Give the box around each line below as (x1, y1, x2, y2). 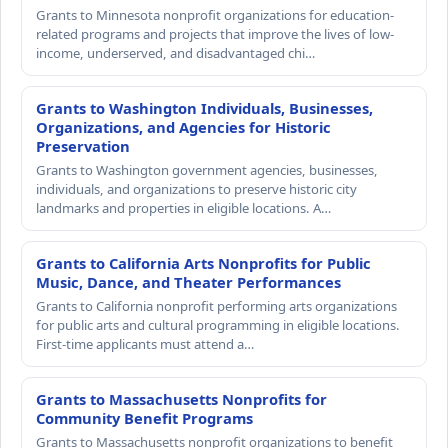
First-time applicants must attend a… (36, 334, 254, 353)
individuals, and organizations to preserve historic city (36, 179, 357, 198)
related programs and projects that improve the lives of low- (36, 24, 394, 43)
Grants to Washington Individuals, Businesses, (36, 97, 373, 118)
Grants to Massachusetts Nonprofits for (36, 388, 327, 409)
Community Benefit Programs (36, 407, 253, 428)
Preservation (36, 135, 130, 156)
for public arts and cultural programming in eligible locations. (36, 315, 400, 334)
